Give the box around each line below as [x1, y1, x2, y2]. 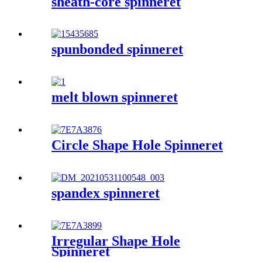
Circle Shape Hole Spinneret [51, 137, 223, 153]
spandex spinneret [51, 185, 160, 201]
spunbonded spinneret [51, 42, 183, 57]
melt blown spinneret [51, 89, 178, 105]
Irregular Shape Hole [51, 233, 180, 249]
